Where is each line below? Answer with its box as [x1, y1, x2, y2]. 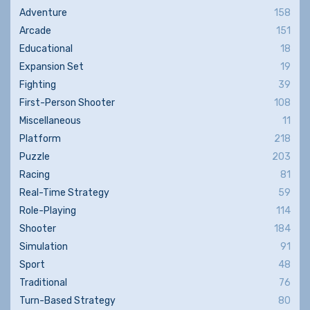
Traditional [19, 277, 67, 289]
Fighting [19, 79, 56, 91]
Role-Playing [19, 205, 76, 217]
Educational [19, 43, 73, 55]
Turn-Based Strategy [19, 295, 116, 307]
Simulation [19, 241, 68, 253]
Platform [19, 133, 61, 145]
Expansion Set [19, 61, 84, 73]
